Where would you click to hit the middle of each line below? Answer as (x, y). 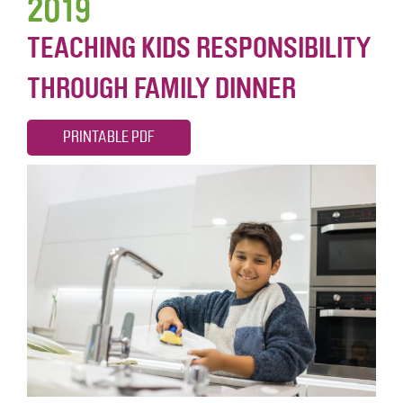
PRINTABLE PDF (109, 137)
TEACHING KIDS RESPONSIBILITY (199, 48)
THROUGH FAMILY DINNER (162, 88)
